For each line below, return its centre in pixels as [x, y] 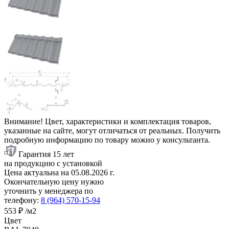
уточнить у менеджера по [49, 191]
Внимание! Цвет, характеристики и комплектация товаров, [108, 121]
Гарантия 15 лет [46, 154]
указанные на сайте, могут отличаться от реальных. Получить [112, 130]
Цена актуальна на [38, 172]
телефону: [22, 200]
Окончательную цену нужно [54, 181]
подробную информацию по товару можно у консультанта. [107, 140]
